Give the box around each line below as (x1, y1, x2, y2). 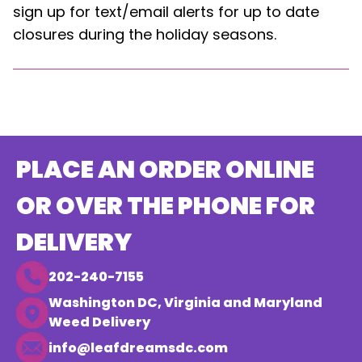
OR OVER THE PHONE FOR (16, 189, 315, 223)
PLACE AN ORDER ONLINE (16, 153, 314, 187)
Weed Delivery (48, 313, 150, 331)
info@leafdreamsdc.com (48, 339, 228, 357)
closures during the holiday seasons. (13, 24, 276, 44)
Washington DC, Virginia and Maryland (48, 293, 322, 312)
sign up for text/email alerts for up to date (13, 2, 319, 22)
